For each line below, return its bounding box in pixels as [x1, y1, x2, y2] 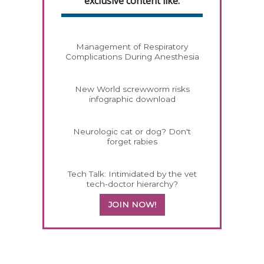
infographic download [88, 94, 176, 104]
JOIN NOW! [108, 200, 156, 210]
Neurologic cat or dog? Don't [73, 127, 191, 137]
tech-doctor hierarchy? [86, 179, 178, 189]
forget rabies [107, 137, 157, 147]
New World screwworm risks [74, 84, 190, 94]
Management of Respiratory [76, 42, 188, 52]
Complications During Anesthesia [65, 52, 199, 62]
